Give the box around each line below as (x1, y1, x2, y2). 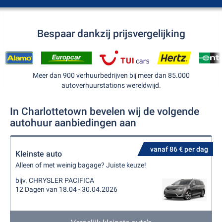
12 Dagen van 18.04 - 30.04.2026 (15, 185, 117, 193)
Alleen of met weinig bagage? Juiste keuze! (15, 161, 146, 169)
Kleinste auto (15, 149, 62, 159)
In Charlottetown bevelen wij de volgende (10, 106, 199, 117)
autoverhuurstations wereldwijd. (61, 81, 161, 89)
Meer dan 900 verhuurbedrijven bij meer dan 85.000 (32, 71, 190, 79)
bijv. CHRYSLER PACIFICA (15, 176, 94, 184)
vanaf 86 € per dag (150, 145, 208, 153)
